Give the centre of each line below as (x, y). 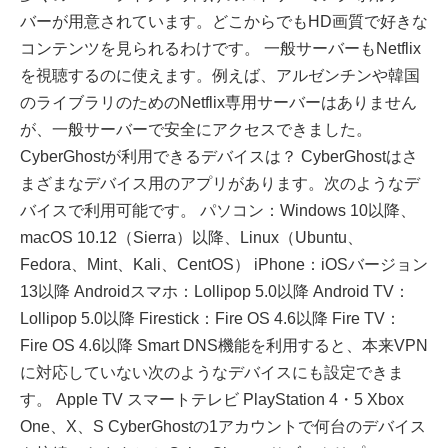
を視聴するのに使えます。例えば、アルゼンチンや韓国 (220, 76)
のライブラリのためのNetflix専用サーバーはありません (218, 103)
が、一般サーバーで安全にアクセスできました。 (196, 130)
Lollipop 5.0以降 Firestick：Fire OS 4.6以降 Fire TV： (210, 319)
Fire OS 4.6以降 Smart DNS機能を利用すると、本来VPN (224, 346)
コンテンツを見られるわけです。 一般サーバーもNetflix (220, 49)
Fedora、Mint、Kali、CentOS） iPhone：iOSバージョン (224, 265)
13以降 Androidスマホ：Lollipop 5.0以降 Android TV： (215, 292)
